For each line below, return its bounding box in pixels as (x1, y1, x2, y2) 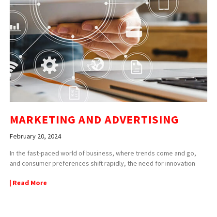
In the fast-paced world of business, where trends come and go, (10, 148, 196, 157)
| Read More (10, 178, 47, 187)
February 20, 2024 (10, 131, 61, 140)
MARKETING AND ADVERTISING (10, 111, 179, 127)
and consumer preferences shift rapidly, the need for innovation (10, 158, 195, 168)
